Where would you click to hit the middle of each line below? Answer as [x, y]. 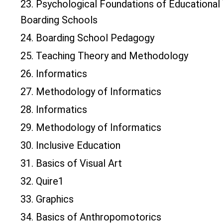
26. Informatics [54, 74]
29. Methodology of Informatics [91, 128]
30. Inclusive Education [70, 146]
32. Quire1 [42, 181]
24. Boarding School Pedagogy [87, 38]
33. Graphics [47, 199]
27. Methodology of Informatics [91, 92]
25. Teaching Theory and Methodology [104, 56]
